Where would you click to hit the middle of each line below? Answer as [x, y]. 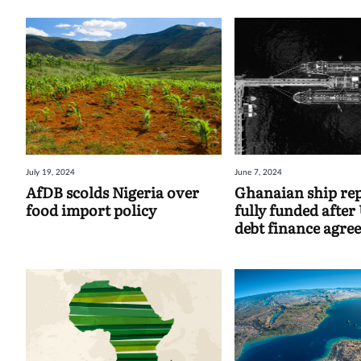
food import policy [91, 210]
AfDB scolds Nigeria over [112, 192]
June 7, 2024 [259, 172]
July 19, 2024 [50, 172]
